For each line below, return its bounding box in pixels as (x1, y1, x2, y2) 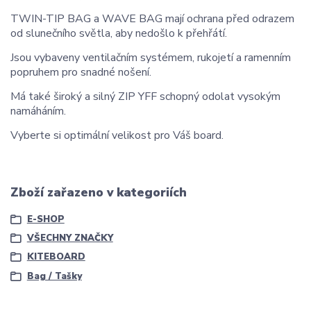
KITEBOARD (26, 251, 85, 264)
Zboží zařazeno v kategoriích (10, 184, 187, 201)
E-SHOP (26, 212, 65, 226)
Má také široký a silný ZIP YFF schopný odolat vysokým (10, 88, 280, 104)
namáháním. (10, 103, 66, 119)
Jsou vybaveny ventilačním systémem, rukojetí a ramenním (10, 49, 291, 65)
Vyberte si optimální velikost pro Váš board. (10, 127, 226, 143)
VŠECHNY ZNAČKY (26, 232, 113, 245)
